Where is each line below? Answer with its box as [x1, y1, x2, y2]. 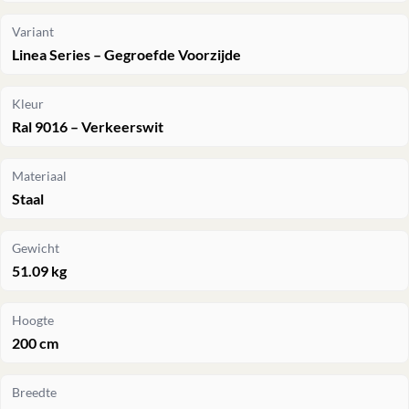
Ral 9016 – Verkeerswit [12, 117, 163, 135]
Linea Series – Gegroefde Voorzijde [12, 45, 241, 63]
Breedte [12, 384, 57, 400]
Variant [12, 24, 54, 39]
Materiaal [12, 168, 67, 184]
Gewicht [12, 240, 59, 256]
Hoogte [12, 312, 54, 328]
